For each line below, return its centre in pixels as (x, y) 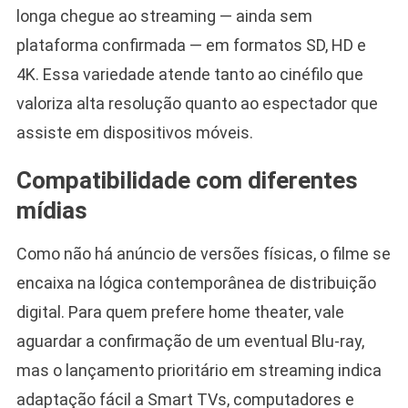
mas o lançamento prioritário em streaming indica (199, 370)
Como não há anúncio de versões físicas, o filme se (203, 253)
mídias (51, 210)
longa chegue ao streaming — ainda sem (164, 15)
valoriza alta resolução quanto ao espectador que (197, 103)
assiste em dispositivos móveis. (134, 132)
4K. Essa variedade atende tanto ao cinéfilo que (189, 74)
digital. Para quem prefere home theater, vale (180, 311)
